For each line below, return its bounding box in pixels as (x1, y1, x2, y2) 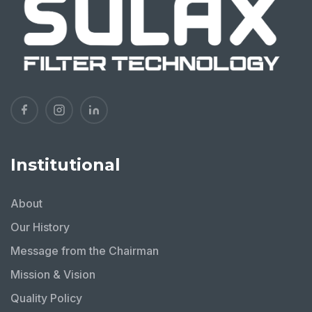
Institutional (10, 154, 120, 175)
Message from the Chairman (10, 243, 159, 258)
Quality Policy (10, 290, 82, 305)
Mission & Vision (10, 267, 95, 281)
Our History (10, 219, 70, 234)
